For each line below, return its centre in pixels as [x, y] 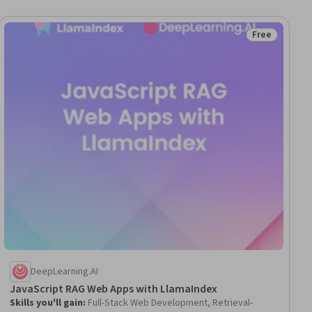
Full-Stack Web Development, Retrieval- [171, 303]
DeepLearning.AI [65, 271]
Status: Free [280, 42]
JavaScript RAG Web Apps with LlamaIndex [114, 289]
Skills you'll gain [47, 303]
